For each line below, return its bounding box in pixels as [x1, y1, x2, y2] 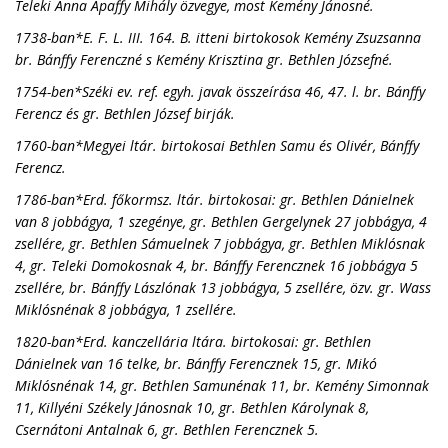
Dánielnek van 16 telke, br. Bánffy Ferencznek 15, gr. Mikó [15, 354, 377, 373]
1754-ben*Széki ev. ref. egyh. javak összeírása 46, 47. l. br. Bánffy [15, 82, 425, 101]
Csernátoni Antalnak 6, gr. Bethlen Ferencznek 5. [15, 420, 319, 439]
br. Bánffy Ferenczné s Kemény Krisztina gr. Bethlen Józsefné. [15, 50, 393, 69]
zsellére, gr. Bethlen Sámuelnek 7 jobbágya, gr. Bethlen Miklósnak [15, 234, 425, 253]
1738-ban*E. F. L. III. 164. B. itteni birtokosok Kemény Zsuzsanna [15, 28, 421, 47]
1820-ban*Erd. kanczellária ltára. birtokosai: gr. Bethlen [15, 332, 371, 351]
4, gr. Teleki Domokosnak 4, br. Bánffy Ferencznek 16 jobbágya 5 [15, 256, 418, 275]
